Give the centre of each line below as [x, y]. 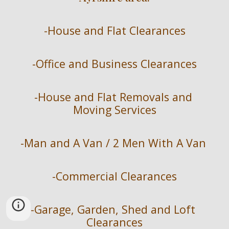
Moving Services [114, 110]
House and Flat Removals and [115, 97]
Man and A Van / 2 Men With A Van [116, 143]
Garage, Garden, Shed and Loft [115, 210]
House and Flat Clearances [116, 31]
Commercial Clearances [116, 176]
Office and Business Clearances [116, 64]
